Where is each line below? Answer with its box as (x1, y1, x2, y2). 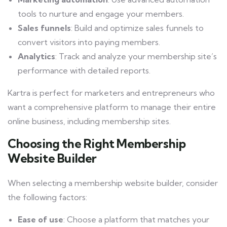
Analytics (18, 51, 55, 62)
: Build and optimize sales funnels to (71, 23, 204, 33)
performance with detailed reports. (18, 65, 150, 76)
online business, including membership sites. (8, 116, 171, 127)
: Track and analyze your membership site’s (55, 51, 217, 62)
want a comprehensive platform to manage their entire (8, 102, 216, 112)
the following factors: (8, 192, 87, 203)
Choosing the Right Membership (8, 136, 186, 152)
